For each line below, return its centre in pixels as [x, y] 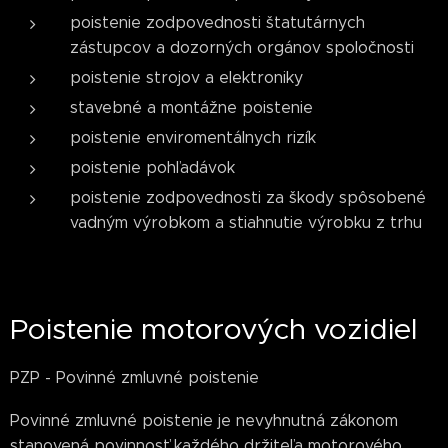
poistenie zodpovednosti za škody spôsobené [248, 197]
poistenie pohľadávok [152, 167]
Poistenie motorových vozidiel [214, 329]
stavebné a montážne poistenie [191, 107]
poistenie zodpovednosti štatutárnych [217, 22]
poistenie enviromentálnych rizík [193, 137]
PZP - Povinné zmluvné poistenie [134, 377]
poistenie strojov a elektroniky [186, 77]
